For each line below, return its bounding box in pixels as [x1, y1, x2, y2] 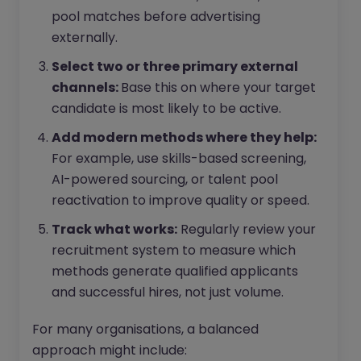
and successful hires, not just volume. [52, 283, 284, 302]
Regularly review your [177, 220, 316, 239]
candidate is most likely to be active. [52, 99, 281, 118]
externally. [52, 28, 118, 48]
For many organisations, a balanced [32, 320, 259, 339]
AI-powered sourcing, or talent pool [52, 170, 278, 189]
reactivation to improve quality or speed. [52, 191, 309, 210]
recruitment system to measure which [52, 241, 296, 260]
